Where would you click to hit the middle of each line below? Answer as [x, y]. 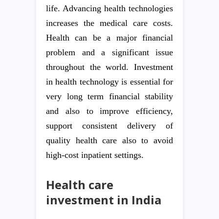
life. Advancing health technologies [109, 8]
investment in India [104, 200]
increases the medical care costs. [109, 23]
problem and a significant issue [109, 52]
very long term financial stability [109, 96]
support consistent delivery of [109, 126]
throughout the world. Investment [109, 67]
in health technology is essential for [109, 82]
